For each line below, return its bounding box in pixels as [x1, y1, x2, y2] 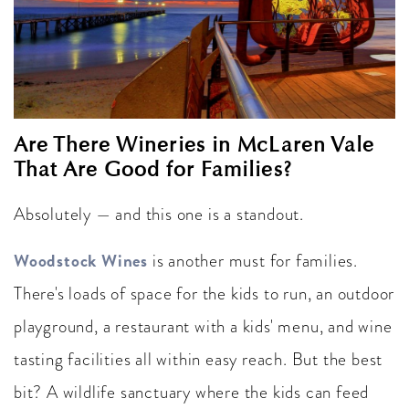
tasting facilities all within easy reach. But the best [14, 347, 383, 372]
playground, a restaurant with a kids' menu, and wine [14, 314, 393, 340]
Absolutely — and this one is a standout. [14, 202, 304, 227]
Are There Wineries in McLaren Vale [14, 131, 375, 158]
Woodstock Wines [14, 247, 148, 275]
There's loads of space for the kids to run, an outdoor [14, 281, 395, 307]
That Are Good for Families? [14, 156, 292, 183]
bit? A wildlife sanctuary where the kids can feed [14, 380, 370, 405]
